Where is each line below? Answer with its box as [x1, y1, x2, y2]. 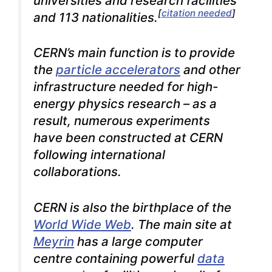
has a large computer [74, 233, 203, 249]
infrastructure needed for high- [33, 79, 218, 95]
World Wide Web [33, 216, 131, 232]
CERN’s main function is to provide [33, 45, 235, 61]
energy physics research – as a [33, 96, 217, 112]
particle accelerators [56, 62, 180, 78]
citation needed [161, 7, 232, 19]
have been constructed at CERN [33, 130, 223, 146]
